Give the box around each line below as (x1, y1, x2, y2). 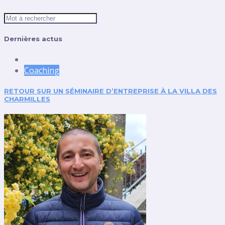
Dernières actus (4, 34, 62, 43)
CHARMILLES (4, 95, 50, 103)
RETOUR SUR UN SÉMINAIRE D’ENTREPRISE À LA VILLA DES (4, 87, 217, 95)
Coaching (24, 64, 59, 76)
